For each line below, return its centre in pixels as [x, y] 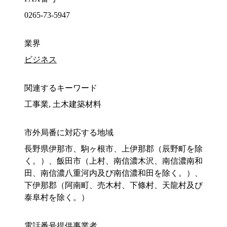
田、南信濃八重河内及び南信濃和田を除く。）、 [113, 173]
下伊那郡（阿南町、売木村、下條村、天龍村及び [113, 185]
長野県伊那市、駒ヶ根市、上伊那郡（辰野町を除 [113, 149]
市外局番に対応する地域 [69, 133]
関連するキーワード [61, 88]
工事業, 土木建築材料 [63, 104]
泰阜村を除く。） [57, 198]
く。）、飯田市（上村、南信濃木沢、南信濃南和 [113, 161]
